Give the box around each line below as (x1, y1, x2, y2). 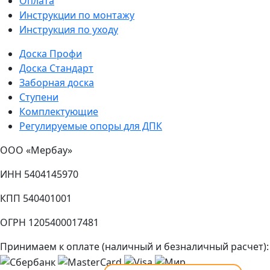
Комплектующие (19, 105, 98, 119)
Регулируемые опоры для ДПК (19, 119, 162, 133)
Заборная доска (19, 76, 94, 90)
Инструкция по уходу (19, 23, 118, 37)
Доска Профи (19, 47, 82, 61)
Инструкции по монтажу (19, 8, 134, 22)
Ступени (19, 90, 58, 104)
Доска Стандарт (19, 61, 93, 75)
